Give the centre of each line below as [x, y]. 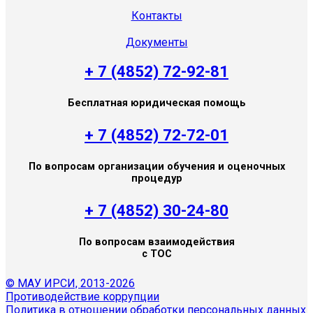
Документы [156, 42]
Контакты [156, 15]
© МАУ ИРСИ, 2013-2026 [70, 284]
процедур [156, 178]
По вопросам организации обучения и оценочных [156, 166]
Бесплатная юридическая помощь [156, 103]
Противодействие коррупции [82, 297]
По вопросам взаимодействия [156, 242]
